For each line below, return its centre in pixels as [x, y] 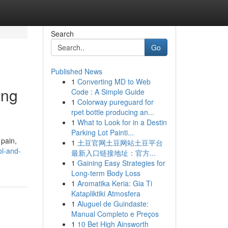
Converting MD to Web [114, 81]
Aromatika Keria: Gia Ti [115, 183]
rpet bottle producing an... [112, 112]
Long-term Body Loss [106, 173]
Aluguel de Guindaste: [113, 204]
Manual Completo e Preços [115, 214]
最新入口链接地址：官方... [113, 153]
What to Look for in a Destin [122, 122]
